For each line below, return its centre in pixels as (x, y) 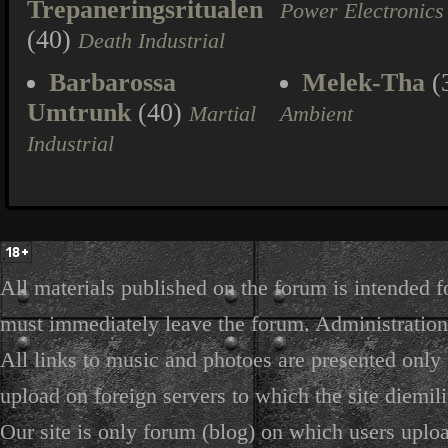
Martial (222, 114)
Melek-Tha (363, 82)
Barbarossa (112, 82)
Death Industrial (151, 41)
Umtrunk (79, 112)
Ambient (316, 114)
